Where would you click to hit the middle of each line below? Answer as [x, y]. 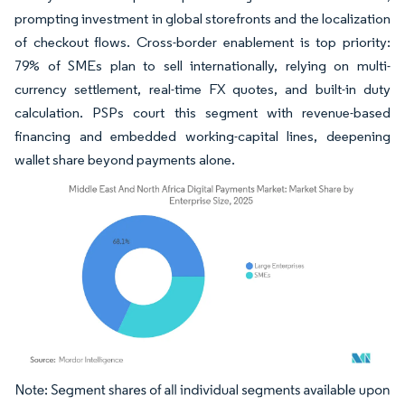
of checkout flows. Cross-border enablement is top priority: [202, 42]
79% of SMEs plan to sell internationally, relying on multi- [202, 65]
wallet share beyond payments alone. [125, 159]
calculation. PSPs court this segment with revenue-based [202, 112]
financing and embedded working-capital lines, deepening [202, 136]
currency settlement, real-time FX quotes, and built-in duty [202, 89]
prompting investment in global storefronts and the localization [202, 18]
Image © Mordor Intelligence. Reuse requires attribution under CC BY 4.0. [192, 393]
